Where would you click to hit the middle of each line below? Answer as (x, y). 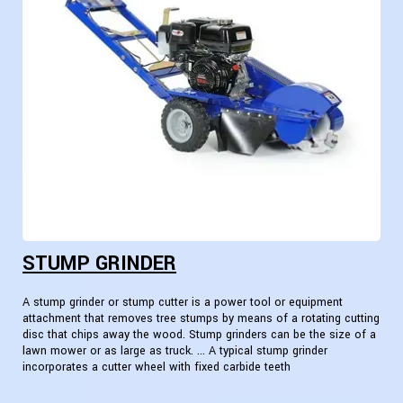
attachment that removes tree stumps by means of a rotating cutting (201, 318)
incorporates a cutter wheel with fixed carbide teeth (157, 367)
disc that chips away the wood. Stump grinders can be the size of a (199, 334)
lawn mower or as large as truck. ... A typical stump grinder (175, 350)
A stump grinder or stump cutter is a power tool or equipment (183, 302)
